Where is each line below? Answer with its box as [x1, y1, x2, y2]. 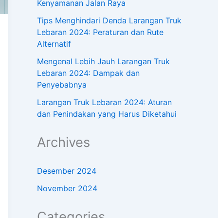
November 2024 [37, 183, 97, 194]
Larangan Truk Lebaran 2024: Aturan [37, 97, 172, 108]
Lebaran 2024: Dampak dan [37, 68, 140, 78]
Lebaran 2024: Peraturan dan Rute [37, 27, 163, 37]
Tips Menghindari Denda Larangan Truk [37, 16, 182, 26]
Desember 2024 [37, 166, 96, 176]
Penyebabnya [37, 80, 87, 90]
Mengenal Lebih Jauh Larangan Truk [37, 56, 170, 67]
